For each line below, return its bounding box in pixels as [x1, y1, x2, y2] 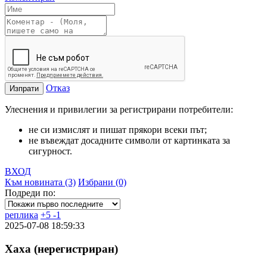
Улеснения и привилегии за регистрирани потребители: [5, 104, 233, 115]
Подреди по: [5, 188, 55, 198]
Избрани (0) [78, 177, 126, 188]
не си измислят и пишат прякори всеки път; [29, 125, 207, 135]
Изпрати [10, 84, 39, 94]
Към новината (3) [5, 177, 76, 188]
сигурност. [29, 146, 72, 157]
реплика [5, 210, 38, 221]
